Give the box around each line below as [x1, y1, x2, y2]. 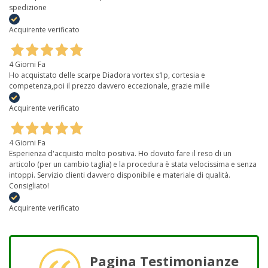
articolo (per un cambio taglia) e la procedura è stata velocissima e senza [9, 159, 257, 170]
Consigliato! [9, 181, 49, 191]
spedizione [9, 2, 47, 13]
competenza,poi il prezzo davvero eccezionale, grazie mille [9, 81, 210, 92]
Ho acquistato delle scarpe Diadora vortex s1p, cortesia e [9, 70, 205, 81]
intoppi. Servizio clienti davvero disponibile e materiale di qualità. [9, 170, 230, 181]
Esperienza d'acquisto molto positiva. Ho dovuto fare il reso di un [9, 148, 232, 159]
